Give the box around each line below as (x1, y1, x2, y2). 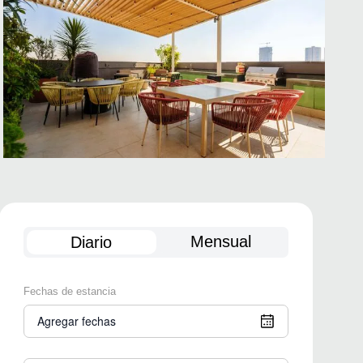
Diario (70, 233, 113, 251)
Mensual (190, 233, 251, 250)
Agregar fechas (37, 313, 117, 329)
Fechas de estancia (23, 285, 117, 297)
